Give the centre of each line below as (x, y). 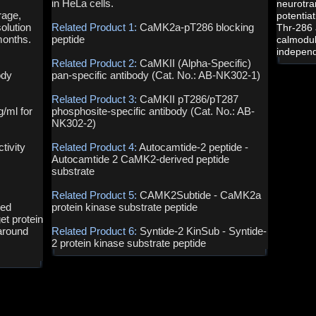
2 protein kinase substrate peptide (129, 243)
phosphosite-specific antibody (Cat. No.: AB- (153, 111)
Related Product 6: (96, 231)
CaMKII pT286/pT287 (189, 99)
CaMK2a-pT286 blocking (197, 27)
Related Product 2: (96, 63)
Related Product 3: (96, 99)
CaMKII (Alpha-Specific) (196, 63)
